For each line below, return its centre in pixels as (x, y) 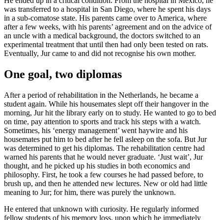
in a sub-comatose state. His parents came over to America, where (105, 18)
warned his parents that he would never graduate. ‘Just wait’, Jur (103, 157)
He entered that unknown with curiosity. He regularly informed (101, 209)
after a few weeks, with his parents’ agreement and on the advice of (108, 27)
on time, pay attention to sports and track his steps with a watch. (102, 122)
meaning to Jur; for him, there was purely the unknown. (90, 192)
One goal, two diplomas (63, 74)
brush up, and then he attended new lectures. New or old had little (106, 184)
